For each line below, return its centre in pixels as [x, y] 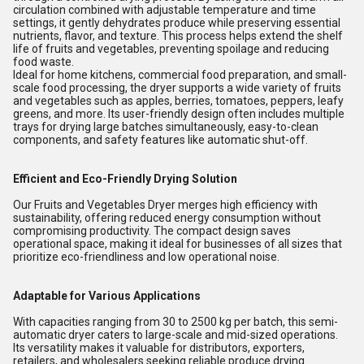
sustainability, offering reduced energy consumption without [167, 218]
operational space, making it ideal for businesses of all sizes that [178, 244]
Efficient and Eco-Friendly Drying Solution [125, 179]
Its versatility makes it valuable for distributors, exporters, [159, 348]
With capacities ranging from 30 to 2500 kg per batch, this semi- [175, 322]
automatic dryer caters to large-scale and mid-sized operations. [175, 335]
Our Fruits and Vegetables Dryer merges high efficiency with [165, 205]
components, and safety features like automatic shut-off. [160, 140]
